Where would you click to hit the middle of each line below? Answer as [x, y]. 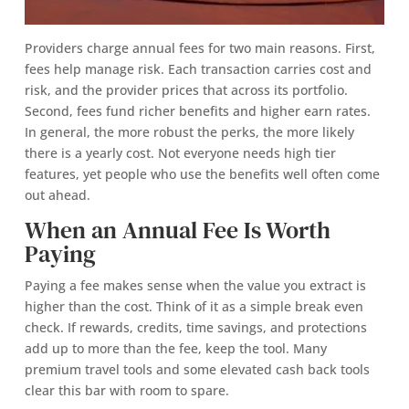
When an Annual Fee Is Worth [177, 231]
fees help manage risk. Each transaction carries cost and [198, 69]
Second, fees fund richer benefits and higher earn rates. [197, 111]
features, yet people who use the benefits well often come [202, 174]
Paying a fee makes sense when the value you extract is [195, 286]
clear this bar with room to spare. [126, 391]
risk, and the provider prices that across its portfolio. [186, 90]
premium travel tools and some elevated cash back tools [197, 370]
